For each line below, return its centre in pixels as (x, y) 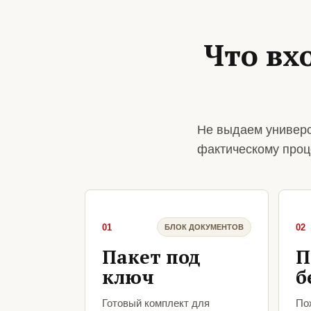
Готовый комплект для (156, 303)
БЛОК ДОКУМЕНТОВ (204, 227)
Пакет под (151, 257)
